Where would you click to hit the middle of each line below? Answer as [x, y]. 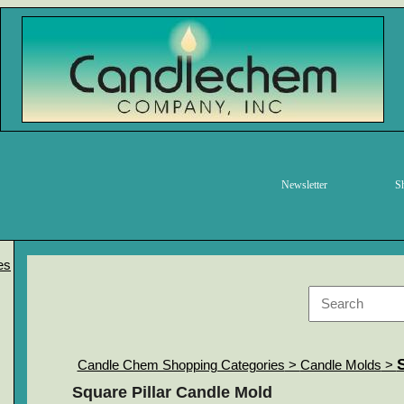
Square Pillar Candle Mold [172, 392]
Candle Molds [340, 365]
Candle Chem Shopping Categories [181, 365]
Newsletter [304, 185]
